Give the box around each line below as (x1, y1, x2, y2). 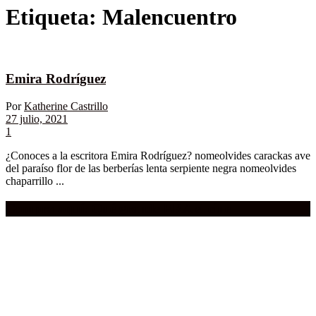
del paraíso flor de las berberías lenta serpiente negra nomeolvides (6, 162, 296, 174)
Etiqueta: (6, 4, 102, 30)
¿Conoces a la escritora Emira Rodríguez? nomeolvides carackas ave (6, 149, 310, 162)
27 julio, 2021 (6, 112, 68, 125)
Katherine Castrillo (24, 99, 108, 112)
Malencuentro (102, 4, 237, 30)
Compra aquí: (6, 200, 88, 216)
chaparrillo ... (6, 174, 64, 187)
